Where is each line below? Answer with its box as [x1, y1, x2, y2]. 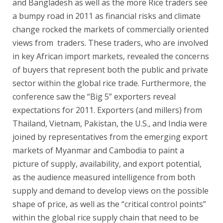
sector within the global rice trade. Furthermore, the [12, 77, 206, 89]
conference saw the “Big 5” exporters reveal [12, 91, 176, 102]
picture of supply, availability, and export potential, [12, 158, 202, 169]
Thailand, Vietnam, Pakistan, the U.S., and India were [12, 117, 207, 129]
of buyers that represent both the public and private [12, 64, 208, 75]
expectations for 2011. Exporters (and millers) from [12, 104, 202, 115]
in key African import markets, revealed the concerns [12, 50, 209, 62]
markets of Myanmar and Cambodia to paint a [12, 144, 184, 156]
